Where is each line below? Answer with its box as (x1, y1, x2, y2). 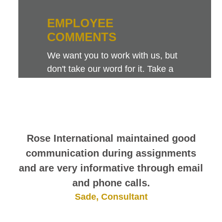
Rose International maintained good (26, 133, 196, 144)
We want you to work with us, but (47, 51, 178, 61)
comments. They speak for (47, 91, 153, 101)
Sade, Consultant (74, 192, 148, 202)
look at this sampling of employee (47, 77, 179, 88)
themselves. (47, 104, 95, 114)
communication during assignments (26, 148, 196, 159)
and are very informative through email (19, 163, 203, 174)
